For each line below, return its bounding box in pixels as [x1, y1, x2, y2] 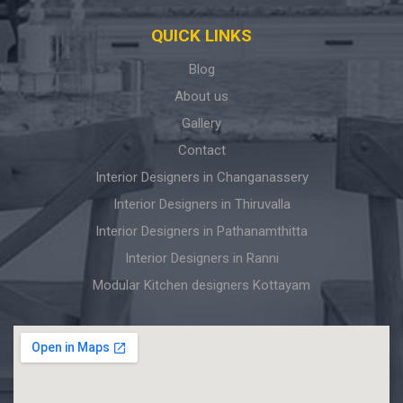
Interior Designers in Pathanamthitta [95, 222, 308, 239]
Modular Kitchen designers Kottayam [93, 276, 310, 293]
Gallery [182, 114, 221, 131]
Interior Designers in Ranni [124, 249, 279, 266]
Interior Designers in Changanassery [94, 168, 309, 185]
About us [175, 87, 228, 104]
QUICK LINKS [151, 24, 252, 46]
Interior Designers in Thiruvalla [112, 195, 291, 212]
